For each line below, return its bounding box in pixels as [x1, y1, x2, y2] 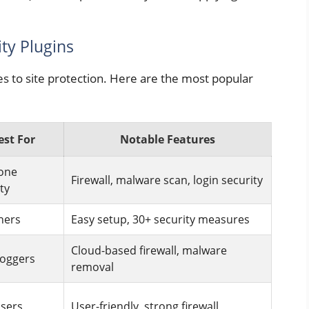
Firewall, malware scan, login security [71, 172, 263, 188]
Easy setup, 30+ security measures [71, 211, 250, 227]
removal [71, 259, 114, 275]
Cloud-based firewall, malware [71, 242, 227, 258]
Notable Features [120, 131, 215, 147]
